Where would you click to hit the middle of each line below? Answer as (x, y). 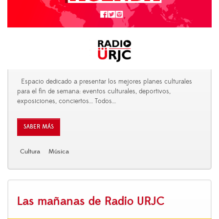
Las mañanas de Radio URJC (91, 201)
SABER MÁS (39, 127)
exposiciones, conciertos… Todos (65, 101)
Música (59, 151)
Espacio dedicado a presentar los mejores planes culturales (105, 81)
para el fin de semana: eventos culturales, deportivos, (94, 91)
